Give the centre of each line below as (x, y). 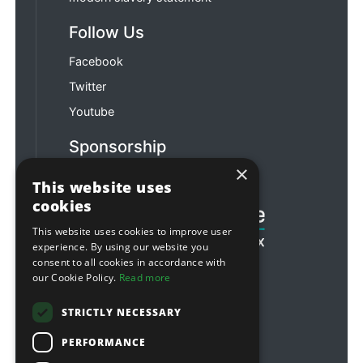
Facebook (96, 61)
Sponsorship (118, 146)
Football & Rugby (115, 175)
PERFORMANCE (104, 342)
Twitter (88, 86)
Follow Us (107, 32)
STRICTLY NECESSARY (122, 312)
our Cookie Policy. (76, 278)
